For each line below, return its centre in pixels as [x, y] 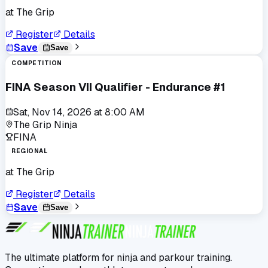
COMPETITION [37, 63]
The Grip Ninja [45, 124]
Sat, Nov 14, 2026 [52, 112]
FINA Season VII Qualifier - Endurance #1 [115, 87]
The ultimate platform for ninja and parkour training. [118, 257]
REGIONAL [29, 151]
